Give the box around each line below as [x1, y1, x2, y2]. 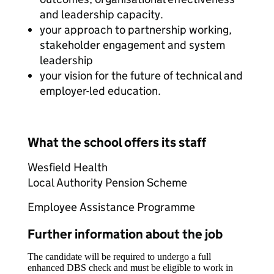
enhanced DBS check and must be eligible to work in [28, 262, 233, 273]
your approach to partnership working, [40, 23, 232, 37]
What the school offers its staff [28, 135, 206, 150]
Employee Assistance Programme [28, 200, 195, 214]
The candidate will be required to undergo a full [28, 251, 211, 262]
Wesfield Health [28, 160, 108, 174]
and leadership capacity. [40, 7, 163, 21]
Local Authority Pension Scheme [28, 176, 187, 190]
